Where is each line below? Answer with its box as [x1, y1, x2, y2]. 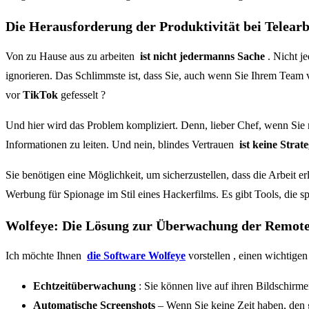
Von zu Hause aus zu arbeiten [6, 50, 140, 63]
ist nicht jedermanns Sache [140, 50, 265, 63]
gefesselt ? [58, 89, 106, 101]
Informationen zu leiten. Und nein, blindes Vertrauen [6, 139, 239, 151]
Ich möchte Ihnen [6, 250, 87, 262]
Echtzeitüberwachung [33, 280, 136, 292]
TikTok [23, 89, 58, 101]
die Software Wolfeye [87, 250, 186, 262]
